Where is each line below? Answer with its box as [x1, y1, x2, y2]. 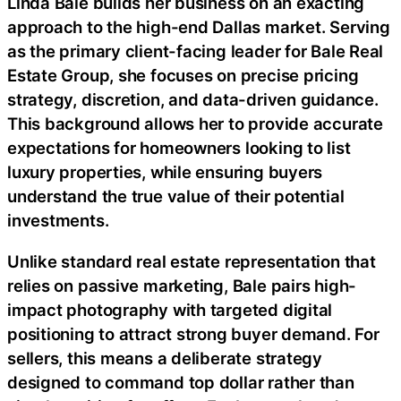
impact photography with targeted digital [7, 299, 333, 320]
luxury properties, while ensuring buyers [7, 162, 323, 183]
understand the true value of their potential [7, 186, 345, 207]
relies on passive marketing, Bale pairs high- [7, 275, 357, 295]
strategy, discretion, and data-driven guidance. [7, 90, 379, 110]
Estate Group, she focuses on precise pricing [7, 65, 359, 86]
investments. [7, 210, 109, 231]
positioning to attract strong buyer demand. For [7, 323, 380, 344]
